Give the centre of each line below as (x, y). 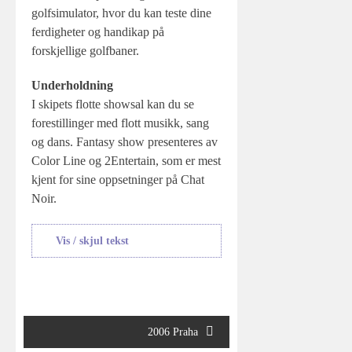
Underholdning (72, 85)
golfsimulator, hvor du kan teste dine (121, 13)
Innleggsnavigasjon (80, 319)
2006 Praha (172, 332)
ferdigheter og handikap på (98, 32)
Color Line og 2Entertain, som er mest (126, 161)
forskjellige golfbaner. (85, 51)
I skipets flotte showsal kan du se (113, 104)
